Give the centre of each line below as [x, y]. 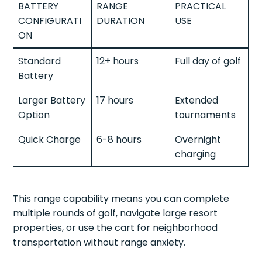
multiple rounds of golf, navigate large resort [116, 213]
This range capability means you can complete [121, 198]
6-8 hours [119, 139]
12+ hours [118, 61]
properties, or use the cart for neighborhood [116, 227]
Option [34, 115]
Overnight [198, 139]
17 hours [115, 100]
